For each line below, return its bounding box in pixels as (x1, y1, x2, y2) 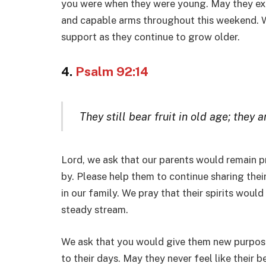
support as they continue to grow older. (61, 31, 240, 43)
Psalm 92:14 (75, 64, 148, 80)
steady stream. (61, 204, 128, 216)
